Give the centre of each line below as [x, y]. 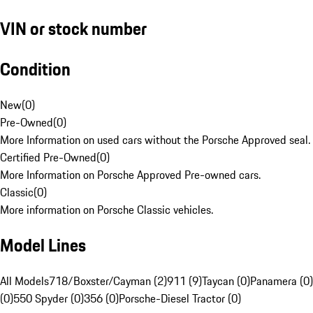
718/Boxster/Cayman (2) [108, 281]
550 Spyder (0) [49, 299]
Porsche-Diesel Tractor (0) [180, 299]
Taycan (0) [226, 281]
